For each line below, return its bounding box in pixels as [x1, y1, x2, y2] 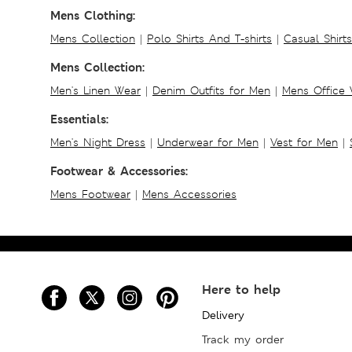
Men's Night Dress [50, 134, 145, 149]
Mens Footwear [50, 186, 130, 201]
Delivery [202, 307, 245, 322]
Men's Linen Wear [50, 82, 141, 97]
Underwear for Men [157, 134, 258, 149]
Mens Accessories [142, 186, 236, 201]
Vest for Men [270, 134, 338, 149]
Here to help [202, 280, 281, 298]
